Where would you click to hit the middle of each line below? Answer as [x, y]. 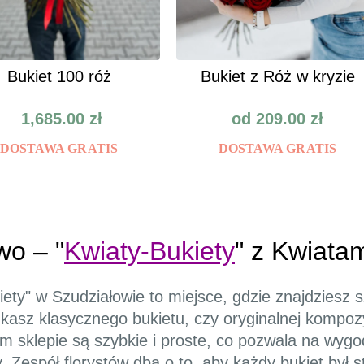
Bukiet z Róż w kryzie [277, 77]
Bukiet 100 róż [59, 77]
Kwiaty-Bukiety [149, 251]
